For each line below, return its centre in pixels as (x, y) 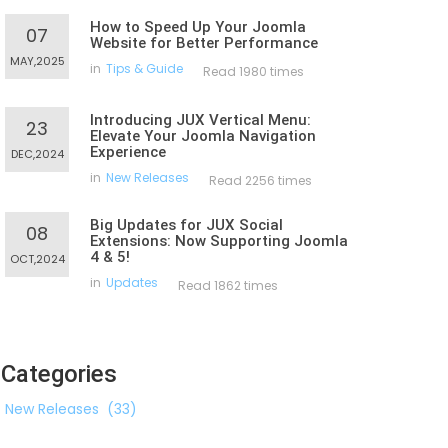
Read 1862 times (228, 285)
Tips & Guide (144, 68)
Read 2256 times (260, 180)
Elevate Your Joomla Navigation (203, 136)
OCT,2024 (37, 259)
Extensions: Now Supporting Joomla (219, 241)
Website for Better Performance (204, 43)
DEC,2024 (37, 154)
